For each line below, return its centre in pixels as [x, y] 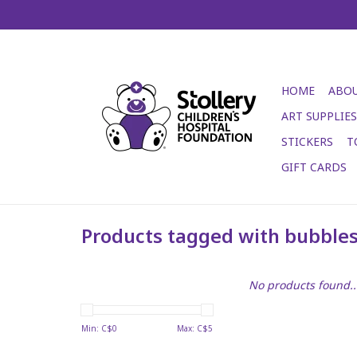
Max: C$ [192, 328]
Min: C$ [97, 328]
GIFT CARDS [314, 167]
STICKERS [307, 141]
